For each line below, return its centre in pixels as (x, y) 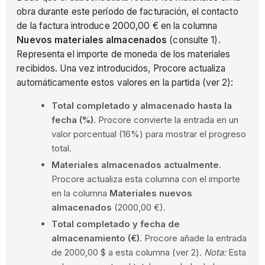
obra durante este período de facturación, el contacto (127, 11)
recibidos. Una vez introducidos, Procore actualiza (121, 68)
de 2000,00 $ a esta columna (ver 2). (127, 252)
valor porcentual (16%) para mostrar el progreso (148, 134)
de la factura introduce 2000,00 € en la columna (117, 25)
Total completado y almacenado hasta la (141, 106)
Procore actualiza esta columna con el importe (146, 179)
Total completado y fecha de (115, 224)
